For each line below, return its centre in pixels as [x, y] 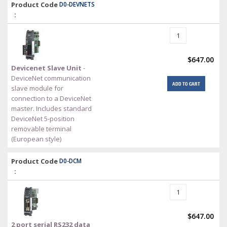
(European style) [36, 139]
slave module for [37, 88]
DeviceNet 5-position [43, 119]
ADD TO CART [186, 84]
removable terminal [41, 129]
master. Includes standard [51, 108]
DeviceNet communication [51, 78]
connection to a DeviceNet [51, 98]
